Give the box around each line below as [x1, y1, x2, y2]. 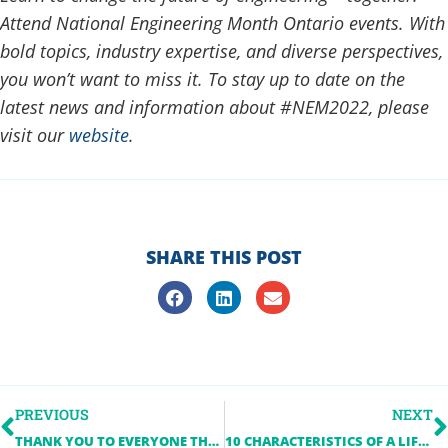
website [69, 122, 129, 147]
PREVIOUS [15, 404, 89, 424]
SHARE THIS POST [146, 244, 302, 269]
